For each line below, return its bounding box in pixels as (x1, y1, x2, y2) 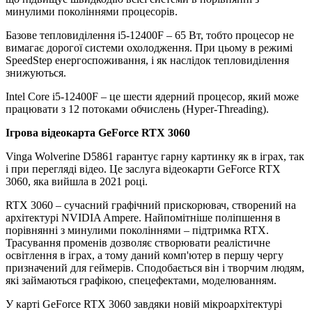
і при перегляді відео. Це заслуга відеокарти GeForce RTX (6, 163, 281, 175)
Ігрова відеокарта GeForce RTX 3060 (6, 127, 190, 139)
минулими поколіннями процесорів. (6, 6, 178, 18)
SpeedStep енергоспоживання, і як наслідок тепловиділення (6, 54, 289, 67)
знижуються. (6, 67, 66, 79)
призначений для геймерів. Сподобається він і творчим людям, (6, 262, 304, 274)
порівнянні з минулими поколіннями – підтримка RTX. (6, 224, 269, 237)
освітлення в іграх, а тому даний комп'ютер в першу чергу (6, 249, 283, 262)
